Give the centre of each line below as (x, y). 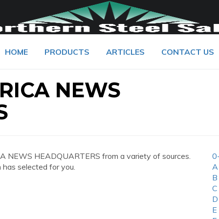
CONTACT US (188, 52)
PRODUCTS (67, 52)
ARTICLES (125, 52)
